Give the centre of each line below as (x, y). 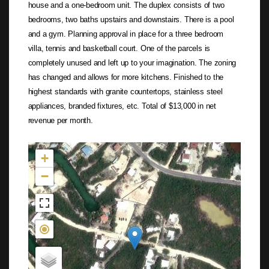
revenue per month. (60, 120)
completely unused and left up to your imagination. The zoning (132, 62)
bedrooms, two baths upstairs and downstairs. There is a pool (131, 19)
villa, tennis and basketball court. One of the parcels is (119, 48)
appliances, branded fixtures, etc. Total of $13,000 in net (122, 106)
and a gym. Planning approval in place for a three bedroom (126, 34)
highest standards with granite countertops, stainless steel (125, 91)
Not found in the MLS (61, 147)
